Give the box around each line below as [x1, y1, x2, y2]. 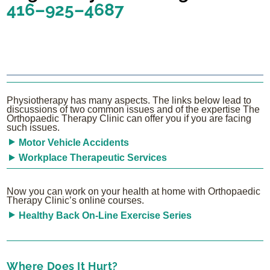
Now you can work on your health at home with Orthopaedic [7, 186, 261, 196]
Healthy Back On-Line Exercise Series [18, 210, 192, 221]
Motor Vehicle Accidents [18, 137, 129, 148]
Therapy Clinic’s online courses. [7, 195, 145, 206]
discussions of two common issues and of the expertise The [7, 104, 260, 115]
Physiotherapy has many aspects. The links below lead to [7, 95, 252, 105]
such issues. [7, 122, 60, 133]
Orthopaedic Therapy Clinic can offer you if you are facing [7, 113, 252, 124]
